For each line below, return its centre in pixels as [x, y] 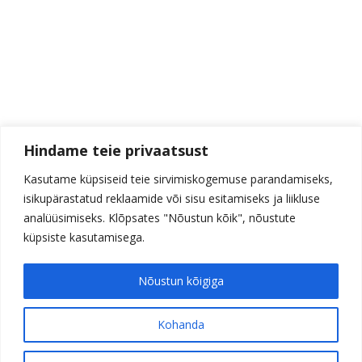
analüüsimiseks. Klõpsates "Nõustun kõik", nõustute [160, 217]
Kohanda [181, 324]
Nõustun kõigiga [181, 280]
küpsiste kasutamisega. [84, 237]
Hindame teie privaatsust [116, 150]
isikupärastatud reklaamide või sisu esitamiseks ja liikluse [172, 198]
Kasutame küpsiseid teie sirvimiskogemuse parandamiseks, [178, 179]
